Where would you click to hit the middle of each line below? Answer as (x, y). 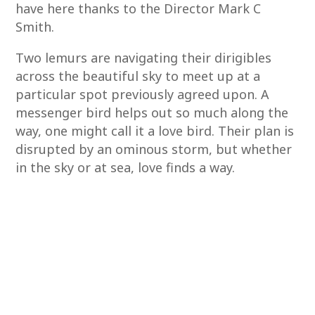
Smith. (35, 27)
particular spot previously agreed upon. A (143, 94)
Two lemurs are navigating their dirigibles (144, 58)
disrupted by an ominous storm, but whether (154, 149)
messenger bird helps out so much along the (152, 112)
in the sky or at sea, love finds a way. (126, 167)
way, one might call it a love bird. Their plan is (155, 131)
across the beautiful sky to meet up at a (138, 76)
